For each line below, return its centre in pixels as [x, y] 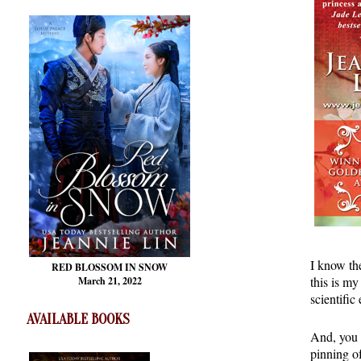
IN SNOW [146, 268]
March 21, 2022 [110, 281]
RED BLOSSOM [88, 268]
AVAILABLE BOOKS [78, 320]
